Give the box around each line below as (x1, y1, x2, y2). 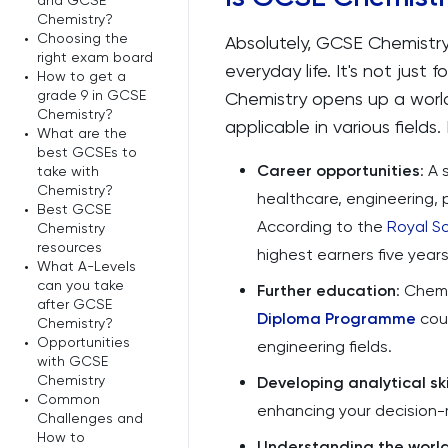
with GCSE (37, 353, 108, 369)
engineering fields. (257, 337, 392, 356)
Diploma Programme (257, 309, 416, 328)
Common (37, 391, 100, 407)
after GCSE (37, 296, 112, 312)
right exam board (37, 49, 153, 65)
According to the (257, 217, 387, 236)
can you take (37, 277, 124, 293)
